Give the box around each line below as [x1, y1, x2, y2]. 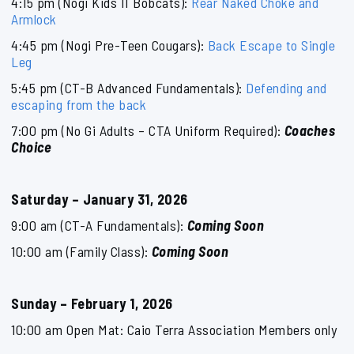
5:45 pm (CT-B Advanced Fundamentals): [11, 79, 246, 96]
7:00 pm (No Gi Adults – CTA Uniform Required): [11, 122, 284, 139]
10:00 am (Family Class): [11, 243, 152, 260]
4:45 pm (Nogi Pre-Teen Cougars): [11, 36, 208, 54]
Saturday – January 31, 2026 [11, 190, 188, 208]
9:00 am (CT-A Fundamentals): [11, 217, 187, 234]
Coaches [284, 122, 335, 139]
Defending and [246, 79, 327, 96]
